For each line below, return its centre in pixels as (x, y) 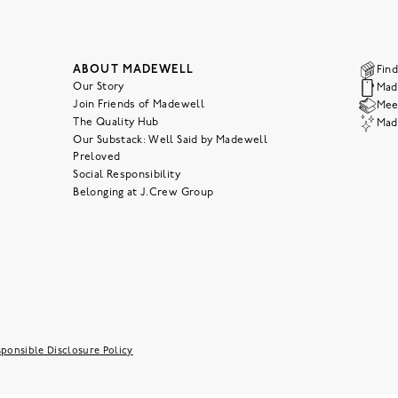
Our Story (99, 87)
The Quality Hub (116, 123)
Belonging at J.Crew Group (143, 193)
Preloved (97, 157)
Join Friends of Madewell (139, 105)
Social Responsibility (127, 175)
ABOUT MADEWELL (133, 70)
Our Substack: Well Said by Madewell (170, 140)
